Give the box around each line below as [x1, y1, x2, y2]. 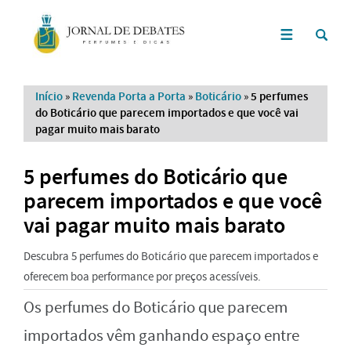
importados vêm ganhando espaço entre [24, 324, 299, 346]
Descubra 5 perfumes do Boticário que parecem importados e [24, 248, 318, 264]
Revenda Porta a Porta [72, 88, 186, 104]
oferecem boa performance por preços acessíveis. [24, 268, 261, 284]
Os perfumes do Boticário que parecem [24, 296, 288, 318]
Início [35, 88, 63, 104]
